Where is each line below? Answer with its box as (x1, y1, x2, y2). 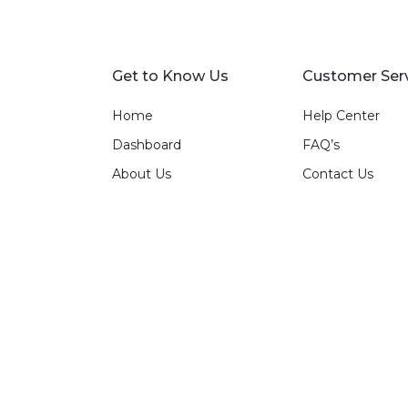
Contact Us (302, 166, 374, 182)
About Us (111, 166, 171, 182)
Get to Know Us (111, 67, 229, 85)
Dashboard (111, 137, 181, 153)
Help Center (302, 107, 381, 124)
